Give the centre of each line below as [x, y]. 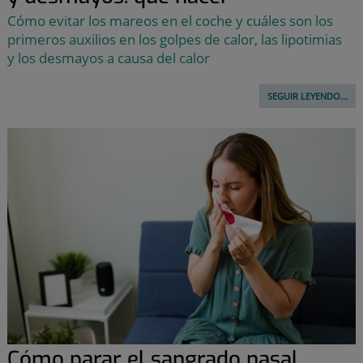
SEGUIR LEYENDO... [308, 96]
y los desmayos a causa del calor [108, 58]
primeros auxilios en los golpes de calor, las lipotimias [174, 40]
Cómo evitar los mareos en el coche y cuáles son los [170, 21]
